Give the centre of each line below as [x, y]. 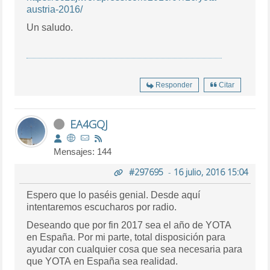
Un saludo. [50, 27]
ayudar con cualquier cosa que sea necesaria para [135, 249]
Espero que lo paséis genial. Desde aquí [114, 195]
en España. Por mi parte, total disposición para [126, 237]
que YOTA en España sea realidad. [102, 261]
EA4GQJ [89, 124]
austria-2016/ [55, 9]
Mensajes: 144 [83, 151]
